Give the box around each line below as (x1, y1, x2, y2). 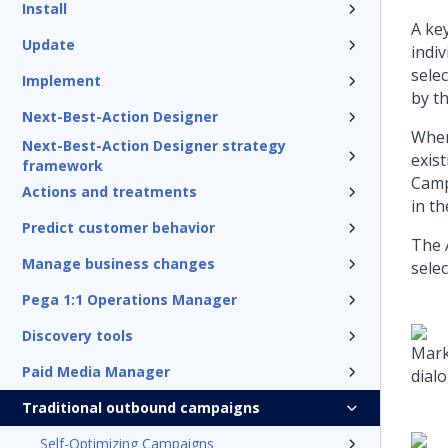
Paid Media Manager (22, 362, 170, 381)
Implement (22, 71, 101, 90)
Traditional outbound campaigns (22, 398, 260, 417)
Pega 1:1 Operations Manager (22, 290, 237, 309)
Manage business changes (22, 254, 215, 273)
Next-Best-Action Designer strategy (22, 136, 286, 155)
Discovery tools (22, 326, 133, 345)
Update (22, 35, 75, 54)
